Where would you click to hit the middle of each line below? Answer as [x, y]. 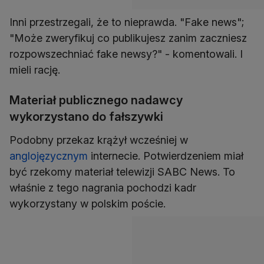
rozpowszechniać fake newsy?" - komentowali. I [126, 54]
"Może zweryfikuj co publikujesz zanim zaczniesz [128, 38]
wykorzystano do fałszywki [86, 116]
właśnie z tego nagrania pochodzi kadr [103, 187]
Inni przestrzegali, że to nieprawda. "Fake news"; [127, 22]
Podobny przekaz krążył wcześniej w [99, 140]
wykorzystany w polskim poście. [88, 203]
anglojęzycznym [49, 156]
